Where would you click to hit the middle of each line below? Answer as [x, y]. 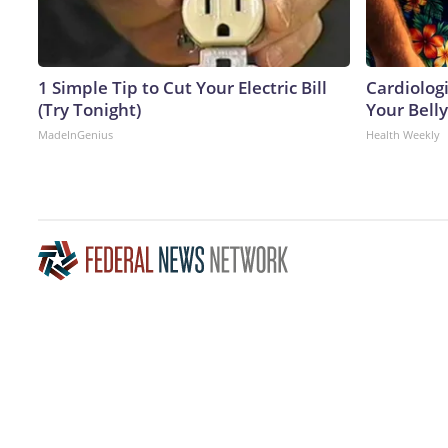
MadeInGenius [75, 134]
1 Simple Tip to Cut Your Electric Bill [182, 87]
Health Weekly [403, 134]
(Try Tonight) [89, 109]
